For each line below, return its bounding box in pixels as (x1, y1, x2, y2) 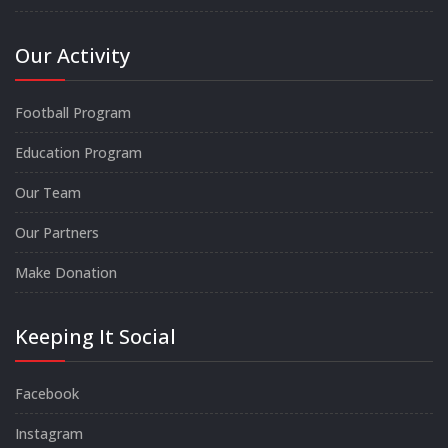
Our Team (15, 182, 81, 202)
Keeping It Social (15, 322, 176, 350)
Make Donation (15, 262, 117, 282)
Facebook (15, 383, 79, 403)
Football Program (15, 102, 131, 122)
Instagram (15, 423, 83, 443)
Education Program (15, 142, 142, 162)
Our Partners (15, 222, 99, 242)
